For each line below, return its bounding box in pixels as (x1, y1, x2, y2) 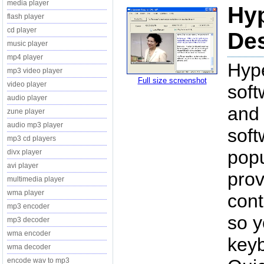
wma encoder (7, 229, 51, 237)
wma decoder (7, 243, 51, 251)
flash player (7, 12, 44, 21)
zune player (7, 107, 45, 115)
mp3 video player (7, 67, 62, 75)
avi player (7, 161, 38, 170)
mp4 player (7, 53, 43, 61)
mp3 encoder (7, 202, 49, 210)
